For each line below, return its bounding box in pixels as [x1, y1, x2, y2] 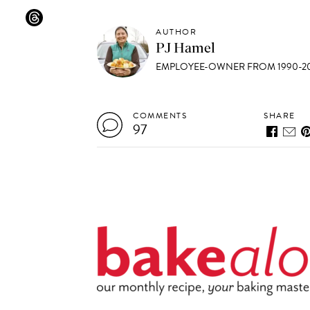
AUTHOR [156, 26, 197, 38]
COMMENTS [133, 109, 188, 122]
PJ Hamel [156, 42, 216, 55]
